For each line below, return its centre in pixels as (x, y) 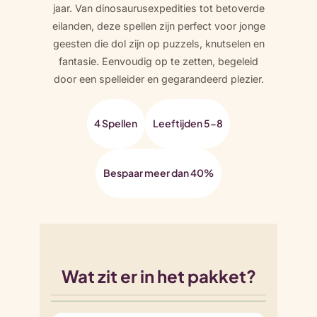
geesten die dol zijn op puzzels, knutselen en (158, 44)
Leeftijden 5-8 (188, 123)
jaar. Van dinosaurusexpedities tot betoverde (158, 8)
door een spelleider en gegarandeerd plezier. (158, 79)
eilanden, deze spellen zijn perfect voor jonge (158, 26)
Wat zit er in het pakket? (158, 276)
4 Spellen (116, 123)
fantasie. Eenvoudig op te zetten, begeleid (158, 62)
